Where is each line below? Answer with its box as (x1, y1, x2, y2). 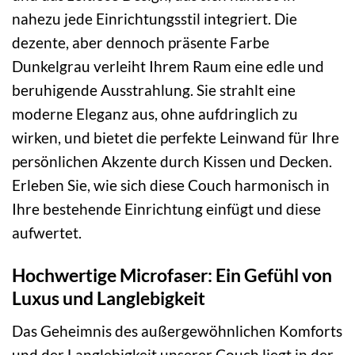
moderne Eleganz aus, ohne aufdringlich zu (12, 104, 298, 123)
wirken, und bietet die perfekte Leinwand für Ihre (12, 128, 339, 147)
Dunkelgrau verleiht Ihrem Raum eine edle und (12, 56, 324, 75)
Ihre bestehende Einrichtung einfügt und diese (12, 199, 321, 218)
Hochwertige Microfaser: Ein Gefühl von (12, 264, 332, 287)
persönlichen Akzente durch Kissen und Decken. (12, 151, 332, 170)
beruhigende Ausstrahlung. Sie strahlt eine (12, 80, 296, 99)
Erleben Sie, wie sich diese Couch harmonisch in (12, 175, 330, 194)
